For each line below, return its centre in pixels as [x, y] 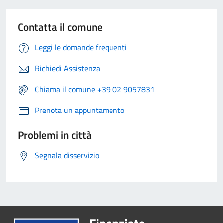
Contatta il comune [60, 27]
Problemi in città [55, 135]
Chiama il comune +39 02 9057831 [95, 89]
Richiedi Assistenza [67, 68]
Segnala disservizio [67, 156]
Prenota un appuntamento [80, 110]
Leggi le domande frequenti [81, 48]
